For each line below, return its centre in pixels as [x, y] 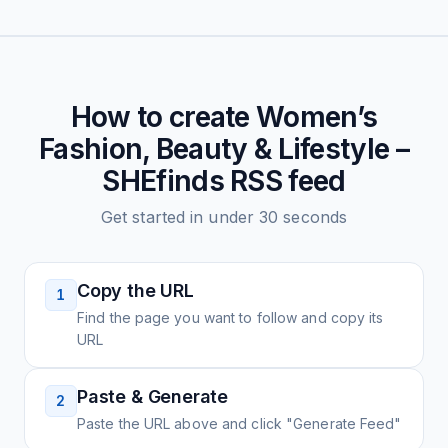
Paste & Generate [153, 396]
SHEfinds [163, 181]
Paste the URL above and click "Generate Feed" [239, 423]
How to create [163, 117]
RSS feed [284, 181]
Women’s [317, 117]
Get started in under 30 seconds [224, 217]
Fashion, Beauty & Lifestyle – [224, 149]
